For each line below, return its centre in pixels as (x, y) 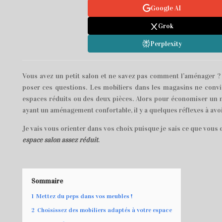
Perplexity (166, 44)
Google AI (166, 8)
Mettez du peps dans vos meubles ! (84, 196)
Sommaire (47, 181)
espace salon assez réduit (60, 140)
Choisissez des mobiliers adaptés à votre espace (104, 210)
